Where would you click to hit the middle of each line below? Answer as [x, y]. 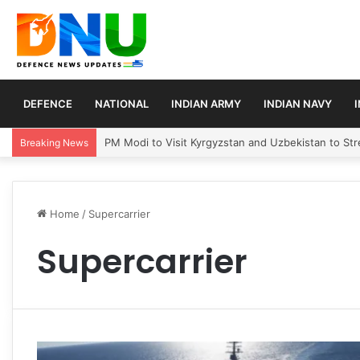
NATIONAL [122, 103]
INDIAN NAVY [298, 103]
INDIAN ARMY [206, 103]
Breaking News [54, 142]
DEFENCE [48, 103]
